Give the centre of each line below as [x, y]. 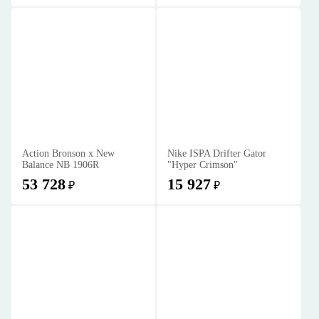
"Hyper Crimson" [203, 165]
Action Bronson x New [68, 153]
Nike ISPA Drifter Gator [217, 153]
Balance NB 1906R [61, 165]
